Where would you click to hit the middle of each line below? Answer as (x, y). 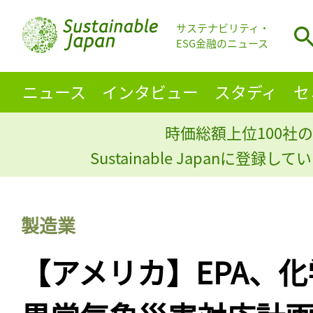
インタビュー (150, 91)
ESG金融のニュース (222, 43)
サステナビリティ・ (223, 28)
